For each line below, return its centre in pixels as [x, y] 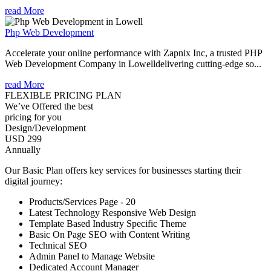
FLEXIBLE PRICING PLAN [63, 95]
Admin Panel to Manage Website [92, 256]
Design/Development [45, 128]
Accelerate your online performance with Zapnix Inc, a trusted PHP [133, 53]
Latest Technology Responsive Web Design [113, 212]
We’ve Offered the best [49, 106]
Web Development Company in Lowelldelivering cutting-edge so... [133, 64]
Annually [23, 149]
